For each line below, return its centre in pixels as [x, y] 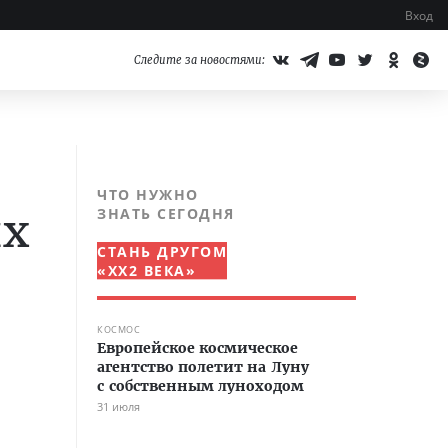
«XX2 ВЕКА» [146, 270]
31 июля [118, 406]
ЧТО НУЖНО [148, 194]
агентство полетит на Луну [203, 367]
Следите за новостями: [199, 60]
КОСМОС [118, 329]
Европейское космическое [197, 348]
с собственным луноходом [200, 386]
